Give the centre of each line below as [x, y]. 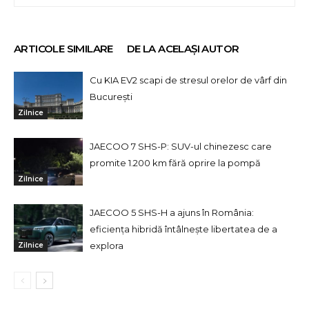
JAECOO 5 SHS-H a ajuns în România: [172, 212]
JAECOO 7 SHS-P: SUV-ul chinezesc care [181, 146]
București [111, 96]
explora [107, 245]
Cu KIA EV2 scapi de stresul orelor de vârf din [188, 80]
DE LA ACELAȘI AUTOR [183, 48]
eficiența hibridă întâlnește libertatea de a [183, 229]
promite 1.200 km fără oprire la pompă [175, 162]
